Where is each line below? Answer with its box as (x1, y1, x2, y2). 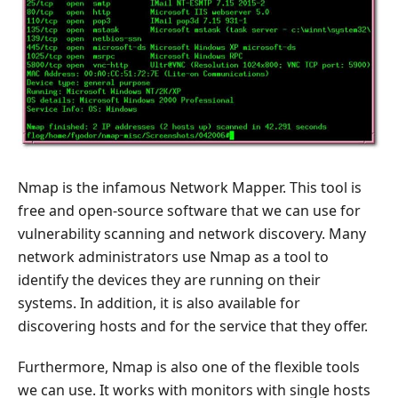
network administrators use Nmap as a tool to (18, 246, 329, 267)
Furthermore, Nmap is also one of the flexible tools (18, 356, 360, 377)
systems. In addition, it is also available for (18, 292, 300, 313)
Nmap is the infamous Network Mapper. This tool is (18, 177, 362, 197)
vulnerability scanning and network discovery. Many (18, 223, 366, 243)
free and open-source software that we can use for (18, 200, 361, 220)
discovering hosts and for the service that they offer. (18, 315, 368, 336)
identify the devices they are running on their (18, 269, 321, 290)
